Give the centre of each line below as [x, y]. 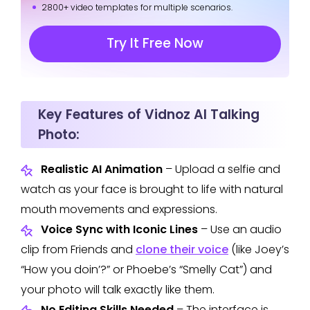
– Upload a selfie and [223, 169]
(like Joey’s [259, 249]
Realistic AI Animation [103, 169]
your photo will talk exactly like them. [118, 289]
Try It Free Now [155, 43]
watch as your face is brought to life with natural [152, 189]
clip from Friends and [78, 249]
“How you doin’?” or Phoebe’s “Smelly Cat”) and [146, 269]
